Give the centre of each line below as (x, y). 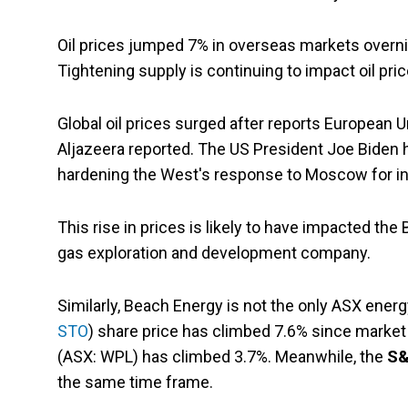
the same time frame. (135, 382)
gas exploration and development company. (214, 253)
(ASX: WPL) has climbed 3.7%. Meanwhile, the (220, 357)
